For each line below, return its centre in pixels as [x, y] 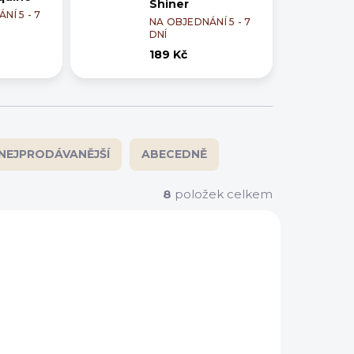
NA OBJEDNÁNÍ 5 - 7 [200, 22]
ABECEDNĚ [174, 154]
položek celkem [222, 194]
